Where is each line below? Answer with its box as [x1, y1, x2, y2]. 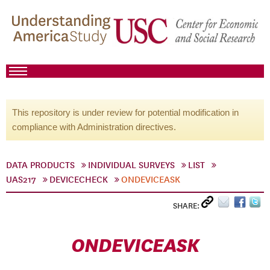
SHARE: [173, 201, 201, 211]
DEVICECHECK [49, 174, 108, 185]
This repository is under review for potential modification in [12, 107, 239, 118]
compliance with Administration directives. [12, 122, 176, 132]
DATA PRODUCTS [6, 160, 75, 171]
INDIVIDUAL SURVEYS [88, 160, 175, 171]
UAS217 [6, 174, 36, 185]
